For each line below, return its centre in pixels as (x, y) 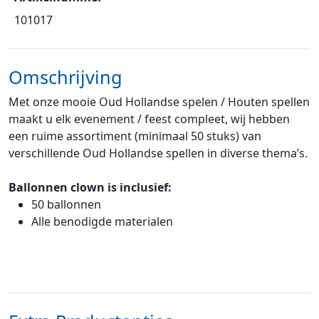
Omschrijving (66, 77)
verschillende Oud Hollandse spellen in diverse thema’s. (158, 153)
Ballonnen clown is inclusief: (90, 188)
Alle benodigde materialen (102, 222)
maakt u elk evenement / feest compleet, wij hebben (149, 119)
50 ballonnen (66, 205)
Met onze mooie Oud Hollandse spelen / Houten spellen (159, 102)
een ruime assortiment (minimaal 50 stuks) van (135, 136)
